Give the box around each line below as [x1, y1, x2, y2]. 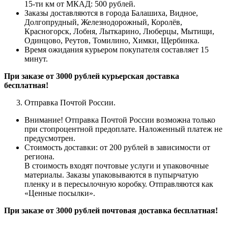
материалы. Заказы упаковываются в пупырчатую [24, 170, 198, 180]
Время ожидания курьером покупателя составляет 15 [24, 45, 209, 54]
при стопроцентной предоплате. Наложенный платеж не [24, 125, 222, 134]
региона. [24, 152, 54, 161]
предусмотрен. [24, 134, 75, 143]
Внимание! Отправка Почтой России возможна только [24, 116, 215, 125]
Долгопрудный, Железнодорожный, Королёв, [24, 18, 182, 27]
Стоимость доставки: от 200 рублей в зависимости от [24, 143, 210, 152]
